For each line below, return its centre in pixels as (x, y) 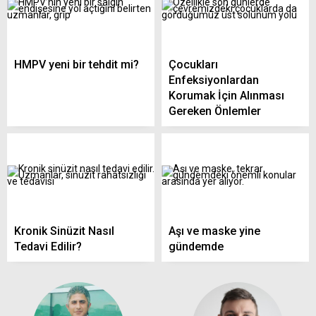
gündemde (196, 246)
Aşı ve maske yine (214, 231)
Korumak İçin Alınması (226, 96)
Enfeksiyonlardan (214, 80)
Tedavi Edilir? (48, 246)
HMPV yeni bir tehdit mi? (77, 65)
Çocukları (193, 65)
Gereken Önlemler (215, 111)
